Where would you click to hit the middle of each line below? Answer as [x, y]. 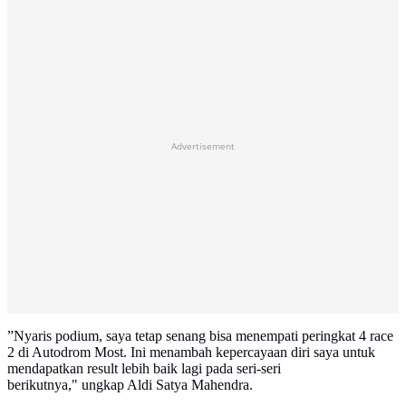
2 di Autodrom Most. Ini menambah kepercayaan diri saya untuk [191, 353]
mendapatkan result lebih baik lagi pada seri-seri [144, 369]
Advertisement [203, 146]
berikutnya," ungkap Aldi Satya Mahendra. [130, 385]
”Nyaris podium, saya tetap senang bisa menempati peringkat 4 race [200, 336]
